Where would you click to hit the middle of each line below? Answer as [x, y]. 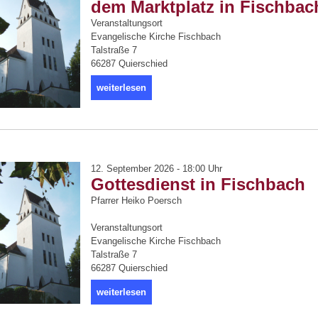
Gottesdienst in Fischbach [198, 184]
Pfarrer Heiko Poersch [136, 201]
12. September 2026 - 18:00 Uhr [157, 169]
